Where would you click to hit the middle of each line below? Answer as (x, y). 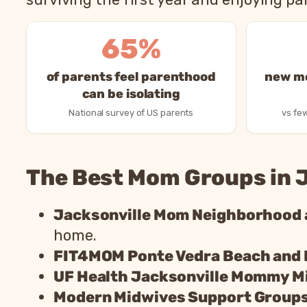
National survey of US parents (131, 112)
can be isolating (131, 94)
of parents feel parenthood (131, 76)
